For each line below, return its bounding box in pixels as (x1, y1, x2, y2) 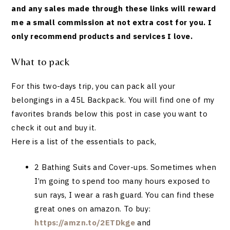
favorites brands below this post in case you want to (11, 109, 207, 119)
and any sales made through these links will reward (11, 4, 216, 14)
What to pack (11, 55, 70, 67)
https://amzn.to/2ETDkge (34, 217, 136, 227)
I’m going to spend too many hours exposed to (34, 176, 210, 186)
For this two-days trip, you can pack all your (11, 81, 176, 91)
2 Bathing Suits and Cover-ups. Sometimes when (34, 162, 217, 172)
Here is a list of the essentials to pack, (11, 137, 157, 147)
